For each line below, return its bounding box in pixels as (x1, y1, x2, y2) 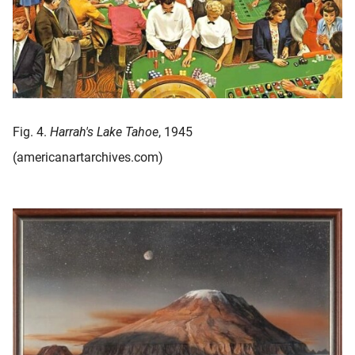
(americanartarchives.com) (13, 149, 163, 165)
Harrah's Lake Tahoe (50, 124, 158, 139)
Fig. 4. (13, 124, 50, 139)
